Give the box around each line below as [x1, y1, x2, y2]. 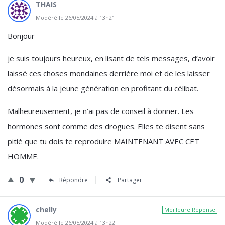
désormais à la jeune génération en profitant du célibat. [8, 83, 198, 93]
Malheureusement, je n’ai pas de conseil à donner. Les [8, 106, 194, 116]
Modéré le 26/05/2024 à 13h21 [36, 14, 115, 21]
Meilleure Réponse [164, 206, 215, 213]
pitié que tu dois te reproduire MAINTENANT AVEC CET [8, 136, 199, 146]
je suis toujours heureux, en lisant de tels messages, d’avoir [8, 53, 215, 63]
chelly [36, 205, 57, 214]
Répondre [59, 176, 88, 184]
